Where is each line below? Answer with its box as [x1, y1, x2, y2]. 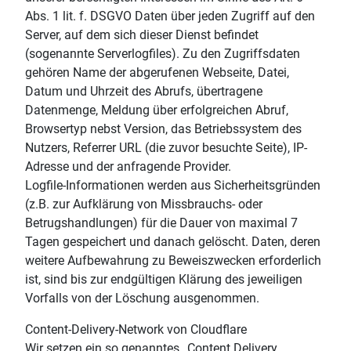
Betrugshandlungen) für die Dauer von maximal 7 [25, 215, 298, 230]
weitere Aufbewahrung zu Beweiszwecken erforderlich [25, 252, 321, 268]
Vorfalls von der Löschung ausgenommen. [25, 290, 259, 306]
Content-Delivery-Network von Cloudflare [25, 321, 247, 337]
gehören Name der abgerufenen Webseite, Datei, [25, 64, 289, 80]
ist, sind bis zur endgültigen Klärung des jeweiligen [25, 271, 302, 287]
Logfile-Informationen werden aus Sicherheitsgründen [25, 177, 320, 193]
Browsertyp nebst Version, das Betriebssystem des [25, 121, 302, 136]
